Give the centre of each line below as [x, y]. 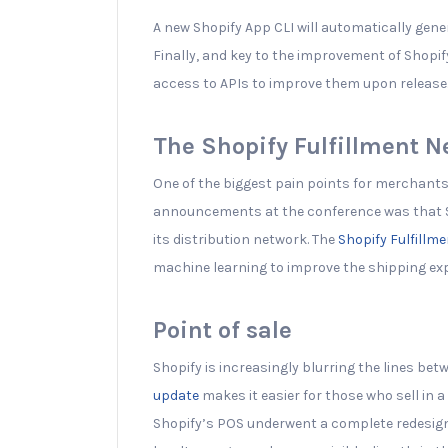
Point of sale [222, 329]
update [176, 395]
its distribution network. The [245, 239]
